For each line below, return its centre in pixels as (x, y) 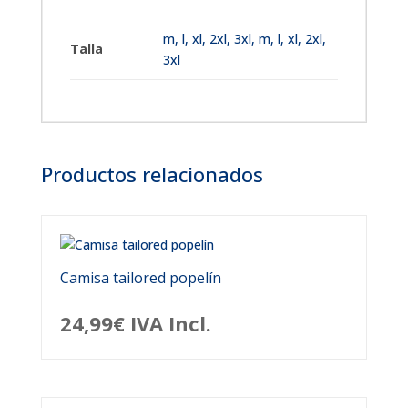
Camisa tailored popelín (140, 278)
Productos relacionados (152, 174)
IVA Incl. (170, 323)
